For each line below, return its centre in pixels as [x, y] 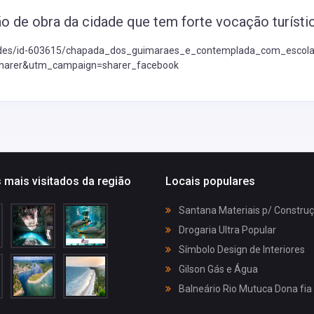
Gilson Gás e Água [217, 269]
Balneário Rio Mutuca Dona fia [244, 289]
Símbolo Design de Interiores [241, 250]
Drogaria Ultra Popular [226, 230]
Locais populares [210, 181]
